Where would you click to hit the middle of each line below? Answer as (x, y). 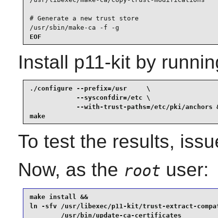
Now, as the (71, 170)
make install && (59, 197)
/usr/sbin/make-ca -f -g (74, 27)
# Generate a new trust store (84, 18)
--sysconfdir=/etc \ (90, 97)
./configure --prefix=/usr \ (90, 88)
